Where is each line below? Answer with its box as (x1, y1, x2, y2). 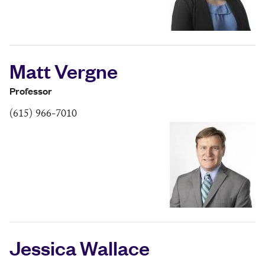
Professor (9, 84, 52, 98)
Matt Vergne (9, 57, 118, 84)
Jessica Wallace (9, 234, 150, 261)
